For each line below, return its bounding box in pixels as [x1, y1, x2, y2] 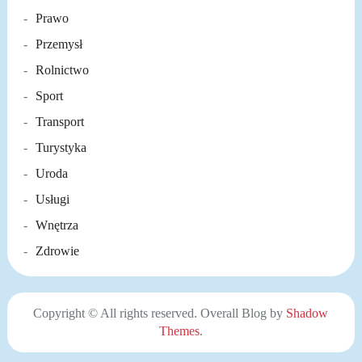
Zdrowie [35, 244, 79, 259]
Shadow [286, 306, 329, 321]
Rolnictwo [35, 63, 89, 78]
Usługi [35, 192, 69, 207]
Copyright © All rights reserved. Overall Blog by [33, 306, 287, 321]
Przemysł [35, 37, 82, 52]
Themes [158, 324, 200, 339]
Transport [35, 115, 84, 129]
